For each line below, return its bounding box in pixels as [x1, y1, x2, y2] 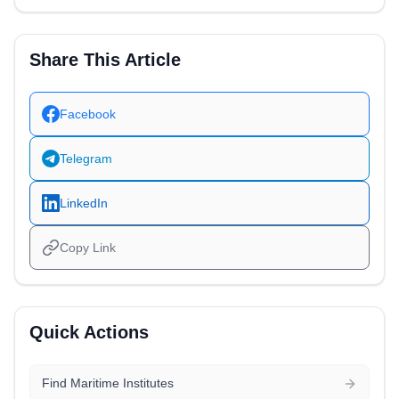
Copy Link [59, 240, 116, 256]
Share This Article [29, 50, 181, 70]
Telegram [59, 151, 112, 166]
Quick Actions [29, 322, 149, 343]
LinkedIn [59, 195, 108, 210]
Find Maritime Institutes [41, 376, 174, 391]
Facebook [59, 106, 116, 121]
